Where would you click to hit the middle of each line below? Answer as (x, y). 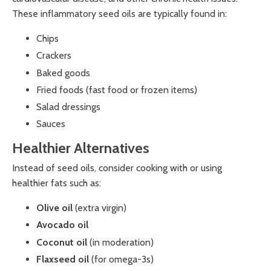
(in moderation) (120, 242)
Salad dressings (68, 106)
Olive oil (54, 208)
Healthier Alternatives (81, 148)
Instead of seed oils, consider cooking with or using (117, 168)
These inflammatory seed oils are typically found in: (119, 14)
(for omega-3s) (121, 259)
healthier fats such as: (57, 183)
